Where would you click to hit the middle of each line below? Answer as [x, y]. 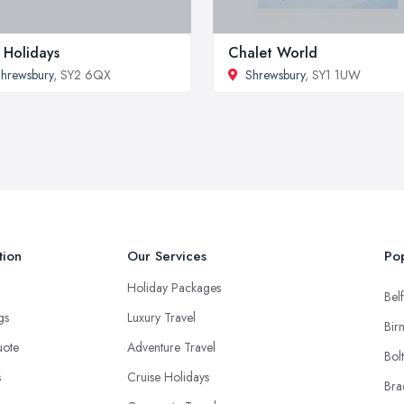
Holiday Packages [174, 287]
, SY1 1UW [333, 74]
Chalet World [273, 52]
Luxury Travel [161, 317]
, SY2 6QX [82, 74]
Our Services [167, 256]
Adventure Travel [171, 347]
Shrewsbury [275, 74]
